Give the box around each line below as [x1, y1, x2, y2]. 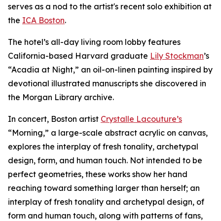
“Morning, [8, 128, 45, 138]
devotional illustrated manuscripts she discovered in [8, 78, 206, 88]
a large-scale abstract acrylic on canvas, [49, 128, 208, 138]
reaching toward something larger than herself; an [8, 183, 200, 193]
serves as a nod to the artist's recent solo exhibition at [8, 1, 212, 11]
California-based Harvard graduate [8, 51, 150, 61]
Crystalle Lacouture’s [101, 114, 182, 124]
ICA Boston [22, 15, 65, 25]
